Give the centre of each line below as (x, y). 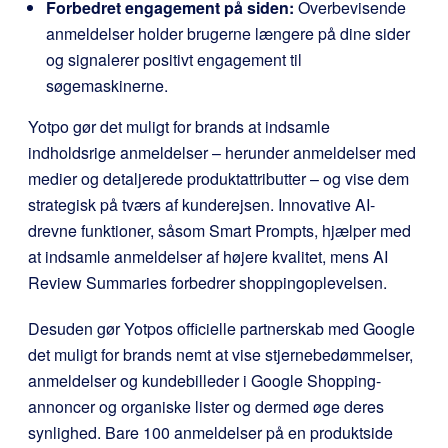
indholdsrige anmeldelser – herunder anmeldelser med (222, 152)
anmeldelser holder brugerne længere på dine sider (228, 33)
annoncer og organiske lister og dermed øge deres (206, 406)
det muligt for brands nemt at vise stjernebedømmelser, (220, 354)
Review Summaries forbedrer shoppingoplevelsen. (207, 282)
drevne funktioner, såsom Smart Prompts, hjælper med (219, 230)
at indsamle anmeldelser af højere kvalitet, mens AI (208, 256)
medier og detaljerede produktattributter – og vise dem (218, 178)
